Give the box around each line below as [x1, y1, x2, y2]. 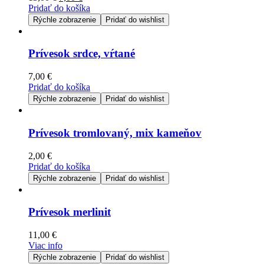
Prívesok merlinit [28, 206, 111, 219]
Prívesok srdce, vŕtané [28, 47, 135, 60]
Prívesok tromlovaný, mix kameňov [28, 126, 202, 139]
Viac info [28, 240, 62, 250]
